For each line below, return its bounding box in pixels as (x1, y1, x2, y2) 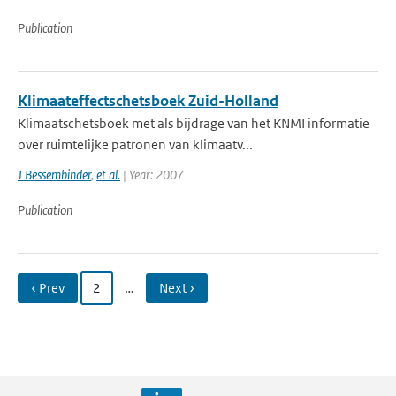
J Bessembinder (18, 166, 91, 183)
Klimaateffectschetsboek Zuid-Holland (18, 91, 278, 110)
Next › (159, 279, 194, 296)
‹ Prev (31, 279, 65, 296)
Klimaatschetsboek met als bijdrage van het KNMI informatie (18, 115, 369, 132)
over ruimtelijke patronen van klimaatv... (18, 136, 253, 153)
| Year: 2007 (120, 166, 184, 183)
